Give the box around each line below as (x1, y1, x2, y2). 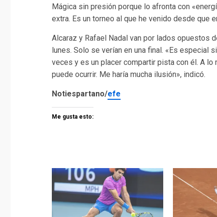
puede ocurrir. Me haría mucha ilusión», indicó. (52, 70, 205, 79)
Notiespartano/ (52, 89, 108, 99)
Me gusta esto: (52, 113, 93, 121)
